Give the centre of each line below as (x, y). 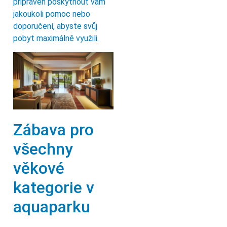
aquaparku (52, 207)
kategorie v (54, 188)
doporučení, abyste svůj (55, 26)
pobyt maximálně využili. (56, 39)
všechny (43, 149)
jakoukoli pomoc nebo (52, 14)
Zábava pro (53, 130)
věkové (39, 168)
